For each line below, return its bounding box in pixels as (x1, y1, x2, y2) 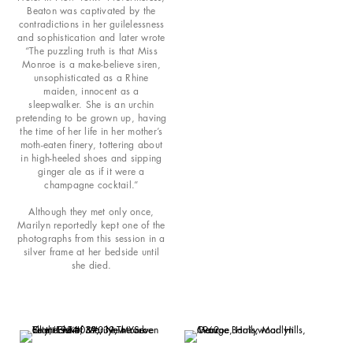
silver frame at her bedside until (23, 244, 159, 258)
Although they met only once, (28, 204, 154, 218)
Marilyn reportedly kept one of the (17, 217, 165, 232)
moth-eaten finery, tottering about (20, 137, 163, 151)
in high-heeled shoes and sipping (20, 150, 162, 165)
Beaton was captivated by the (27, 3, 156, 17)
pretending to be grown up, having (16, 110, 167, 124)
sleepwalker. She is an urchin (28, 97, 154, 111)
